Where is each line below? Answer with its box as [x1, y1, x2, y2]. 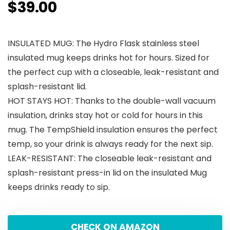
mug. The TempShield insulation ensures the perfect [8, 124, 218, 136]
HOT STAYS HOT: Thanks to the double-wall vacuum [8, 95, 216, 107]
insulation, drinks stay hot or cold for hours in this [8, 109, 203, 122]
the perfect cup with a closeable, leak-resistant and [8, 66, 219, 79]
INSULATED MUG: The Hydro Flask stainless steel [8, 37, 199, 50]
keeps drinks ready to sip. [8, 181, 110, 194]
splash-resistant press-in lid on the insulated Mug [8, 167, 207, 179]
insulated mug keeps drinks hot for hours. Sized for [8, 52, 209, 64]
